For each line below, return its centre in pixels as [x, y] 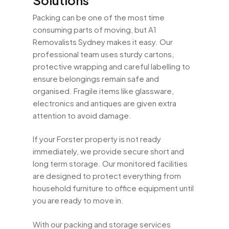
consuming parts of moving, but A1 [95, 29]
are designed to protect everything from [107, 176]
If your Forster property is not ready [97, 139]
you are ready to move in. [78, 200]
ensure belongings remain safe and [96, 78]
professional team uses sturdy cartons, [103, 54]
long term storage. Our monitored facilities [110, 164]
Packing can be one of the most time [99, 17]
